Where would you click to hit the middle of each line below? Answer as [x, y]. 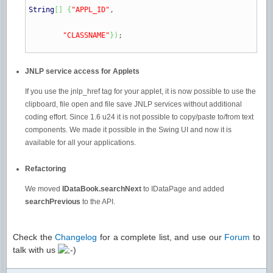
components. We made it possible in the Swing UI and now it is [128, 130]
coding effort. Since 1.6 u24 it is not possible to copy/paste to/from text [139, 117]
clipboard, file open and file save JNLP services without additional [133, 104]
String [41, 10]
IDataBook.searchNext [102, 189]
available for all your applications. [80, 143]
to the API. [98, 202]
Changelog [76, 237]
